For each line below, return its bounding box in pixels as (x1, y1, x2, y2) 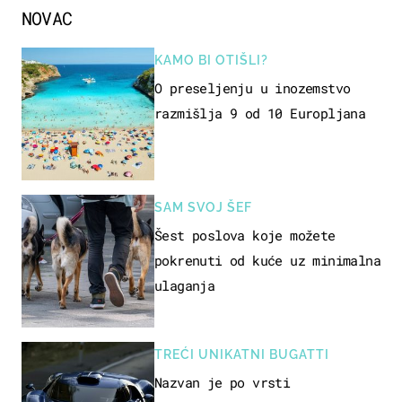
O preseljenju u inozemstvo (154, 78, 351, 97)
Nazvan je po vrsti (154, 372, 291, 391)
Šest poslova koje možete (154, 225, 336, 244)
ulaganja (154, 275, 215, 294)
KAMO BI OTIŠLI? (154, 52, 268, 67)
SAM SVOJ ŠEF (154, 199, 252, 214)
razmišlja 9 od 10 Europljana (154, 103, 366, 122)
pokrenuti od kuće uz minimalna (154, 250, 380, 269)
